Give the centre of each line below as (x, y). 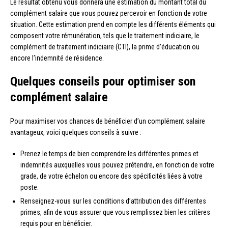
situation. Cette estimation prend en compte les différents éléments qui (113, 24)
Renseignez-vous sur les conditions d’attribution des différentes (113, 201)
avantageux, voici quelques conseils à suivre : (76, 132)
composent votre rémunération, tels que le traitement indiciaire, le (105, 35)
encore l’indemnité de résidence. (57, 58)
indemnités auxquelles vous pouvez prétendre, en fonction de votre (117, 165)
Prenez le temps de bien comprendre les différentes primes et (109, 153)
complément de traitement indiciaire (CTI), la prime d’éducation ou (105, 47)
